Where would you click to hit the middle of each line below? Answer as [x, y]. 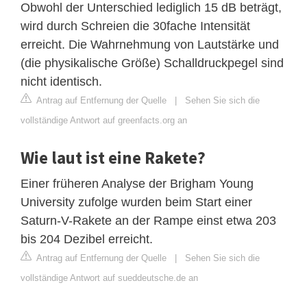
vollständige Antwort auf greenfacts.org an [104, 120]
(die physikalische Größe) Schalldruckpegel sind [152, 63]
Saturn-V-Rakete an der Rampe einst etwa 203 [148, 220]
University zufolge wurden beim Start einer [136, 202]
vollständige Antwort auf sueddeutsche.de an [109, 278]
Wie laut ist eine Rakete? [113, 157]
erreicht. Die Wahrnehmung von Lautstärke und [150, 44]
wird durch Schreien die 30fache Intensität [135, 26]
